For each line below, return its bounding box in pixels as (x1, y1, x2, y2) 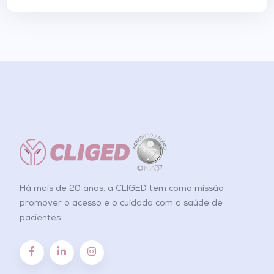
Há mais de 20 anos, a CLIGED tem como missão (20, 184, 224, 193)
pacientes (20, 213, 61, 223)
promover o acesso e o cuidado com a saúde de (20, 199, 223, 208)
